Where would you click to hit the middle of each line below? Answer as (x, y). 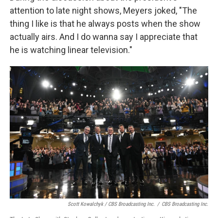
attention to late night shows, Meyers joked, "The (103, 10)
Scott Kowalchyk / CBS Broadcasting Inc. (111, 204)
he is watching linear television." (71, 50)
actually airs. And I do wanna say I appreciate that (104, 37)
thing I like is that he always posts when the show (105, 24)
